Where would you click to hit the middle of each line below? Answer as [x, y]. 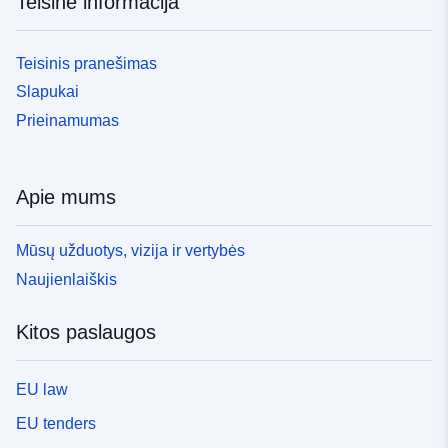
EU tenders [56, 423]
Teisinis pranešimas [86, 63]
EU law [42, 390]
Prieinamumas [67, 121]
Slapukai [47, 92]
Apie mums [66, 197]
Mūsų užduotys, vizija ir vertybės [130, 250]
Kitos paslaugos [86, 331]
